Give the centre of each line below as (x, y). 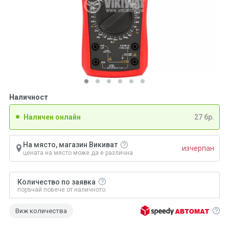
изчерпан (198, 148)
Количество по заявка (56, 182)
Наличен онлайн (52, 117)
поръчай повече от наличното (61, 189)
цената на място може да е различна (78, 153)
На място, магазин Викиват (71, 145)
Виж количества (41, 211)
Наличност (29, 97)
